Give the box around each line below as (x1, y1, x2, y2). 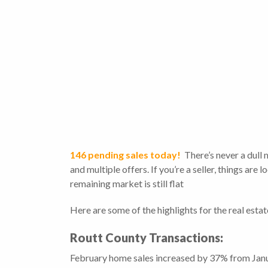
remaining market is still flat (70, 178, 184, 190)
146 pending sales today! (70, 149, 182, 161)
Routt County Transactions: (70, 230, 223, 245)
